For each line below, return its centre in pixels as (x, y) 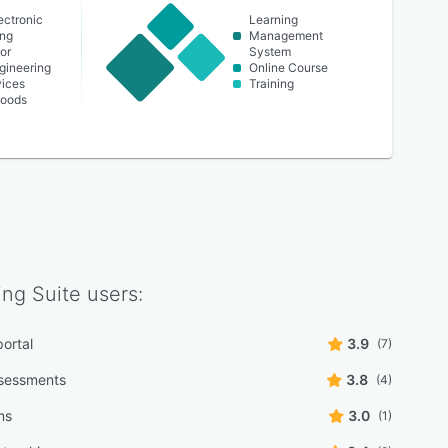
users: (112, 294)
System (269, 51)
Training (271, 83)
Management (285, 35)
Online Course (288, 67)
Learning (273, 19)
